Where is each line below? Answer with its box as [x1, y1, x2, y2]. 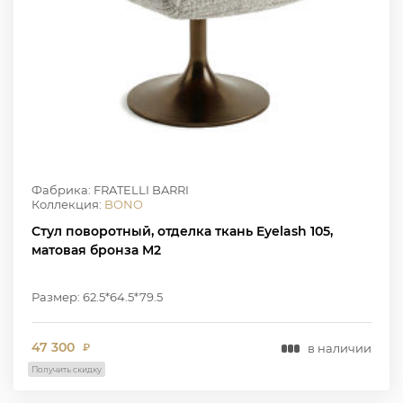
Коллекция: [31, 197, 104, 212]
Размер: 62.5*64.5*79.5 [31, 290, 163, 305]
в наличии [308, 340, 372, 355]
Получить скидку [31, 364, 102, 375]
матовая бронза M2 [31, 242, 161, 259]
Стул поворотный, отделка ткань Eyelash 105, [31, 223, 333, 240]
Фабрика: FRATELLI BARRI [31, 183, 189, 198]
